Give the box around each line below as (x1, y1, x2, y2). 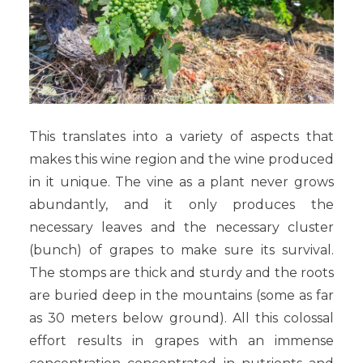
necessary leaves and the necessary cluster (29, 219, 334, 235)
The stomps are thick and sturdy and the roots (29, 264, 334, 280)
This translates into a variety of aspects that (29, 128, 334, 144)
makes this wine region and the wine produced (29, 151, 334, 167)
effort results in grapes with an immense (29, 332, 334, 348)
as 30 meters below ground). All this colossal (29, 310, 334, 326)
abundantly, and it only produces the (29, 196, 334, 212)
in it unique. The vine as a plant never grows (29, 173, 334, 190)
